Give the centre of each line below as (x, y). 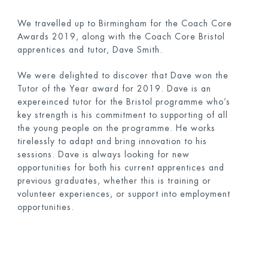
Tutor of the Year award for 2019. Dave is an (114, 89)
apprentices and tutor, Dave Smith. (90, 50)
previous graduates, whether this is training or (114, 181)
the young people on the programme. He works (116, 128)
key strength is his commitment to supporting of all (122, 115)
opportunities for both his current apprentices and (121, 167)
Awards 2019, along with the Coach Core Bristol (121, 36)
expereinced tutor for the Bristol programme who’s (124, 102)
